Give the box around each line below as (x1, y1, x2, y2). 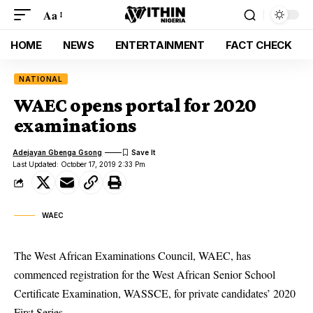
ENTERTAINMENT (115, 38, 205, 52)
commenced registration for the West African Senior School (14, 267, 275, 282)
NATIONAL (19, 75, 64, 83)
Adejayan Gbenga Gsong (13, 147, 103, 156)
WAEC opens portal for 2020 (14, 94, 256, 116)
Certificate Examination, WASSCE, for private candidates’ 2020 (14, 286, 296, 300)
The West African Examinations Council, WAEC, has (14, 248, 251, 263)
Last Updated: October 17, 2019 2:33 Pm (13, 160, 146, 168)
